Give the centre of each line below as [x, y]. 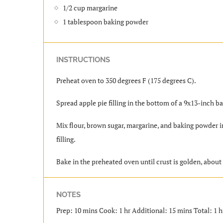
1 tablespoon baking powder [106, 21]
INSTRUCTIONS [83, 59]
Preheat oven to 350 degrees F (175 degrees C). [126, 80]
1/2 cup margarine [90, 7]
